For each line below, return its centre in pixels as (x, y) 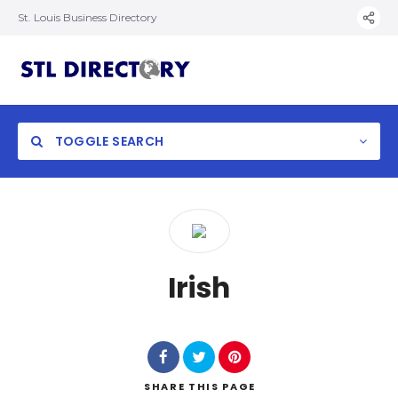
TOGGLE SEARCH (108, 141)
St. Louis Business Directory (88, 17)
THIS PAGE (222, 386)
